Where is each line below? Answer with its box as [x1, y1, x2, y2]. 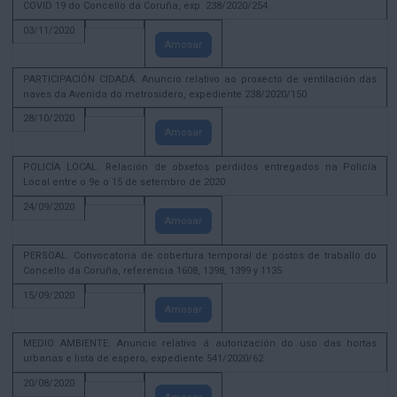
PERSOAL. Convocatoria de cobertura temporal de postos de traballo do [23, 247, 378, 263]
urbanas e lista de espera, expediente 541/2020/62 [23, 351, 264, 367]
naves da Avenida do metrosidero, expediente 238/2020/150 [23, 86, 307, 102]
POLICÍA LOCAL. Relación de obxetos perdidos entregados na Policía [23, 160, 378, 175]
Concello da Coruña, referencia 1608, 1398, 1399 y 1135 [23, 262, 283, 278]
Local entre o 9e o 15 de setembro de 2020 [23, 175, 226, 191]
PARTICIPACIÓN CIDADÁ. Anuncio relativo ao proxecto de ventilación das [23, 71, 378, 87]
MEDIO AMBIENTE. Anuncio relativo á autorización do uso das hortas [23, 336, 378, 352]
